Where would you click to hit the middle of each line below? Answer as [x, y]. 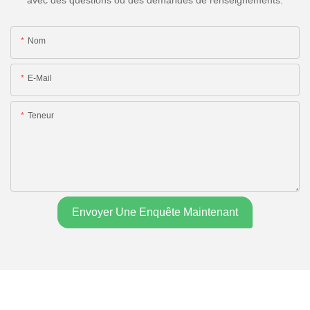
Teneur [41, 116]
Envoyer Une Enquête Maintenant [155, 212]
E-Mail [40, 79]
